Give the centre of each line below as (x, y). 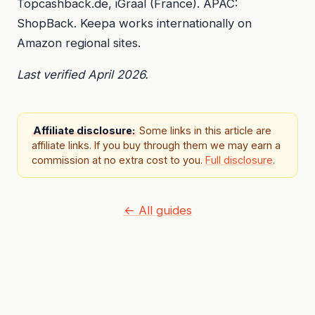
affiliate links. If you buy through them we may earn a (156, 146)
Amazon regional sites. (79, 43)
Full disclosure (239, 160)
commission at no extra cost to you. (118, 160)
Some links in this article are (204, 131)
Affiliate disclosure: (84, 131)
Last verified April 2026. (83, 75)
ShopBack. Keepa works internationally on (134, 24)
